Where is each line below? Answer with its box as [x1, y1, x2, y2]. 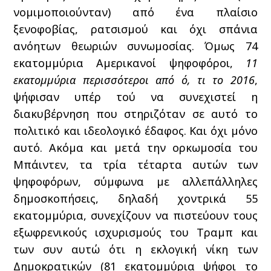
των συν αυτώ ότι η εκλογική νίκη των [13, 242, 258, 256]
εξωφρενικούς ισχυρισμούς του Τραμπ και [13, 225, 258, 240]
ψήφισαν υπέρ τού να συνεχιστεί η [13, 90, 258, 104]
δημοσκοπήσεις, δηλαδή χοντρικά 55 [13, 191, 258, 206]
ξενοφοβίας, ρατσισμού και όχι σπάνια [13, 22, 258, 36]
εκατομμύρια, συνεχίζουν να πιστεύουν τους [13, 208, 258, 223]
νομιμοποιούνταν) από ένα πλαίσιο [13, 5, 258, 19]
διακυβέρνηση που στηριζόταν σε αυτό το [13, 106, 258, 121]
